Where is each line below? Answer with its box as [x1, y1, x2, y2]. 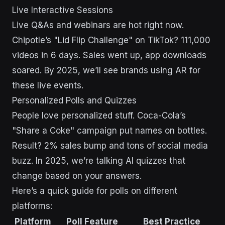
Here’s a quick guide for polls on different [12, 186, 177, 196]
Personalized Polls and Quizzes [12, 95, 137, 106]
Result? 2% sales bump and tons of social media [12, 141, 208, 151]
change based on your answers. [12, 171, 142, 181]
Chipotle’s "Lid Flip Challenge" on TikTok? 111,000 [12, 35, 210, 46]
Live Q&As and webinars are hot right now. [12, 20, 184, 31]
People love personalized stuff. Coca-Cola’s [12, 110, 186, 121]
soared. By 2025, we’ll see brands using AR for [12, 65, 200, 76]
